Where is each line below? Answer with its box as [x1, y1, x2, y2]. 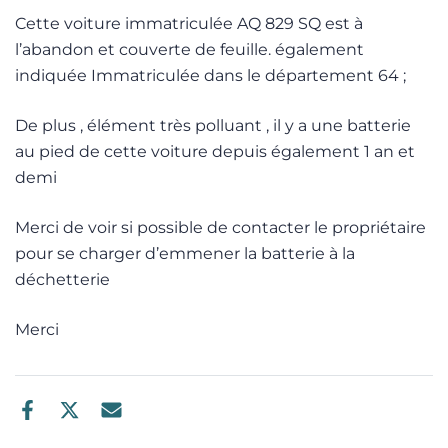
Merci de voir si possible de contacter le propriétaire [15, 218, 426, 237]
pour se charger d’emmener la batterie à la [15, 244, 355, 263]
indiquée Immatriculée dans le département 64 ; [15, 66, 406, 85]
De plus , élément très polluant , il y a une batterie [15, 116, 411, 135]
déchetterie [15, 270, 110, 289]
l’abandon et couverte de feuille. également [15, 40, 364, 59]
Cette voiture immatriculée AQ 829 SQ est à [15, 14, 363, 33]
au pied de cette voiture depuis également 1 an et [15, 142, 415, 161]
